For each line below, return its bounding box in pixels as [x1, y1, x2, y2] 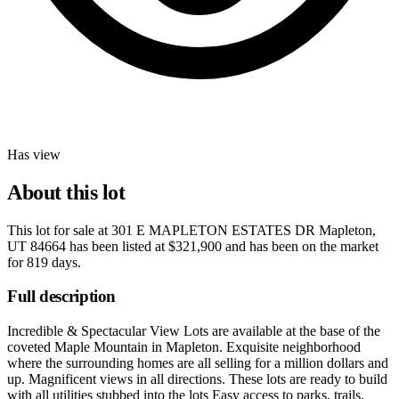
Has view [7, 146, 61, 162]
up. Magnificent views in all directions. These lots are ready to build [7, 371, 387, 387]
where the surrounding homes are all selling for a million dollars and [7, 355, 388, 371]
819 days [27, 254, 77, 270]
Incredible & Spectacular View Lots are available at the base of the [7, 323, 380, 339]
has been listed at [66, 238, 168, 254]
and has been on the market [222, 238, 379, 254]
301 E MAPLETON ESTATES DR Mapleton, [111, 222, 376, 238]
